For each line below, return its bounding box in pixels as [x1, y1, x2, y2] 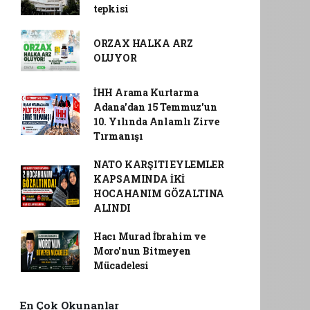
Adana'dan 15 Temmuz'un [93, 100, 217, 113]
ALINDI [93, 201, 131, 215]
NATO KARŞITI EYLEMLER [93, 158, 224, 171]
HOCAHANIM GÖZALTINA [93, 187, 225, 200]
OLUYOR [93, 51, 137, 64]
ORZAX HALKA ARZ [93, 37, 193, 50]
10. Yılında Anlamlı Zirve [93, 115, 220, 128]
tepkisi [93, 2, 129, 15]
